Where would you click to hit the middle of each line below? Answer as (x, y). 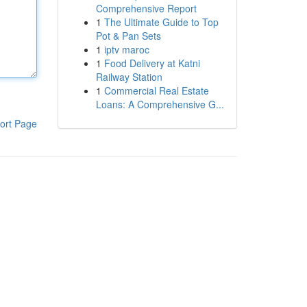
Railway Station (129, 77)
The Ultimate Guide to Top (161, 22)
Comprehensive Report (146, 8)
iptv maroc (126, 49)
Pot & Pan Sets (128, 36)
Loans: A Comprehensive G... (160, 104)
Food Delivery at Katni (152, 63)
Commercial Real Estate (156, 90)
